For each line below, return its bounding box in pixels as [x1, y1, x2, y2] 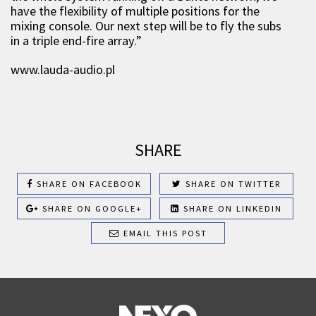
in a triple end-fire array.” [11, 32, 142, 49]
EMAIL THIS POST [119, 228, 207, 238]
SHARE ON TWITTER [181, 178, 281, 189]
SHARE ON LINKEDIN [180, 203, 282, 214]
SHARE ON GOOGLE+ [38, 203, 142, 214]
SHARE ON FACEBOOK [32, 178, 142, 189]
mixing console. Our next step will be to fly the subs [11, 18, 281, 34]
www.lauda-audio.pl [11, 61, 115, 78]
